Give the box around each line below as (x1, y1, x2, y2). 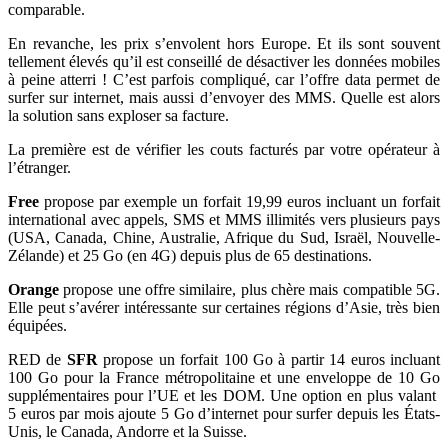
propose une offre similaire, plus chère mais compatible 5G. (59, 280, 440, 298)
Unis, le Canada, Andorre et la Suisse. (8, 422, 247, 440)
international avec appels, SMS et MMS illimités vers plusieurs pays (8, 210, 440, 228)
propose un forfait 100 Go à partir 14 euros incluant (97, 350, 441, 368)
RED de (8, 350, 67, 368)
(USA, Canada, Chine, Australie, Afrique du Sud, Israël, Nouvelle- (8, 228, 440, 246)
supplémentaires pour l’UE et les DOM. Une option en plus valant (8, 386, 440, 404)
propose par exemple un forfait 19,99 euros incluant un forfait (39, 192, 440, 210)
